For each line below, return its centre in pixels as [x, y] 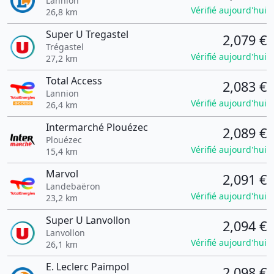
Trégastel [65, 47]
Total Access [74, 81]
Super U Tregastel [87, 34]
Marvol [62, 174]
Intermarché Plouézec [97, 127]
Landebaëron [73, 186]
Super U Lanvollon [88, 220]
